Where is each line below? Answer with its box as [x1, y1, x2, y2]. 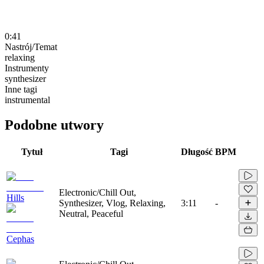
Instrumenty [5, 62, 49, 73]
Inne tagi [5, 84, 37, 94]
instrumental [5, 94, 50, 105]
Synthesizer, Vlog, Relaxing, [59, 197, 166, 208]
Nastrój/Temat [5, 41, 57, 52]
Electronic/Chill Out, [59, 187, 136, 197]
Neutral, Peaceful [59, 208, 123, 219]
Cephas [6, 233, 34, 244]
